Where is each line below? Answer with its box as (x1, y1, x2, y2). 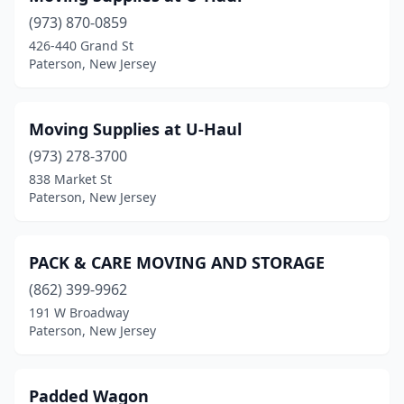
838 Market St (29, 170, 112, 188)
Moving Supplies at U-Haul (29, 118, 242, 140)
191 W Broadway (29, 304, 129, 321)
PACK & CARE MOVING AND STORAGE (29, 252, 325, 273)
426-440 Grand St (29, 37, 133, 54)
